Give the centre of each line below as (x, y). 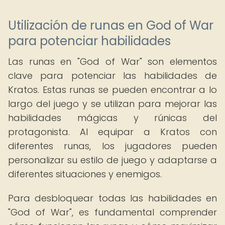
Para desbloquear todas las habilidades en (113, 198)
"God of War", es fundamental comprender (113, 212)
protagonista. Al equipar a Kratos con (113, 132)
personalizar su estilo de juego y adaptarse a (113, 160)
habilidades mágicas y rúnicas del (113, 118)
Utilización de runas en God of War (111, 25)
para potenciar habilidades (89, 41)
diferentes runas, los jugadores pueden (113, 146)
